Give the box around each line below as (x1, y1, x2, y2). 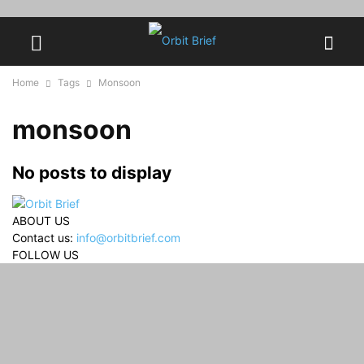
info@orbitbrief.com (76, 231, 180, 245)
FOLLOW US (12, 248, 79, 262)
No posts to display (12, 162, 171, 183)
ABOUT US (12, 214, 70, 228)
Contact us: (12, 231, 76, 245)
